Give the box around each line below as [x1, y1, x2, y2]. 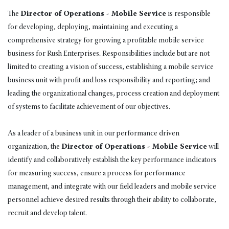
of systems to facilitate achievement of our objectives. [8, 103, 170, 111]
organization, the [8, 143, 61, 151]
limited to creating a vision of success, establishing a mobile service [8, 63, 214, 71]
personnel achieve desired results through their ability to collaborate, [8, 196, 216, 204]
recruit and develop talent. [8, 209, 87, 217]
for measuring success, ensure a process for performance [8, 169, 186, 177]
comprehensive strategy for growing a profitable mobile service [8, 36, 204, 44]
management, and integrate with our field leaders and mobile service [8, 182, 216, 191]
